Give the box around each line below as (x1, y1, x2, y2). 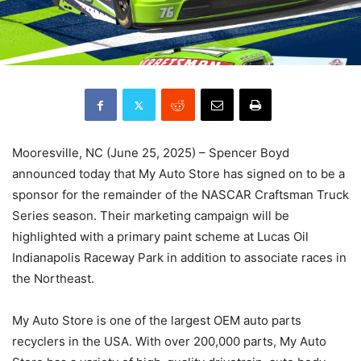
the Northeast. (12, 271, 94, 287)
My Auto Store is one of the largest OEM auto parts (12, 313, 301, 329)
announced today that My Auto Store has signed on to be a (12, 166, 345, 182)
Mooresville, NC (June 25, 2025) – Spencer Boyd (12, 145, 289, 161)
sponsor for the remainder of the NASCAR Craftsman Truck (12, 187, 349, 203)
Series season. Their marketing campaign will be (12, 208, 289, 224)
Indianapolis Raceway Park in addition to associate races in (12, 250, 346, 266)
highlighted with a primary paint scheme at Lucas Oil (12, 229, 309, 245)
